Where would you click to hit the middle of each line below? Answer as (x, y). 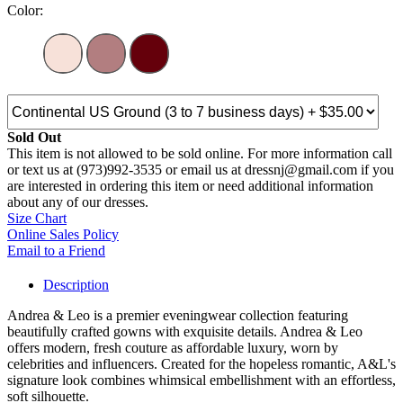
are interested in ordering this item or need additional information (190, 186)
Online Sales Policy (63, 235)
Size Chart (37, 219)
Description (76, 285)
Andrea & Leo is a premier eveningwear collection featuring (178, 316)
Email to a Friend (56, 251)
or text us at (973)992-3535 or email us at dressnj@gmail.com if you (201, 170)
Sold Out (34, 138)
